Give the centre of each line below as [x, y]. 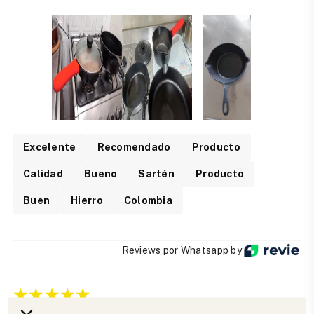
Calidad [43, 174]
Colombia [148, 201]
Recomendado [134, 148]
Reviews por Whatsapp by [180, 250]
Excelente [50, 148]
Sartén [157, 174]
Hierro [87, 201]
